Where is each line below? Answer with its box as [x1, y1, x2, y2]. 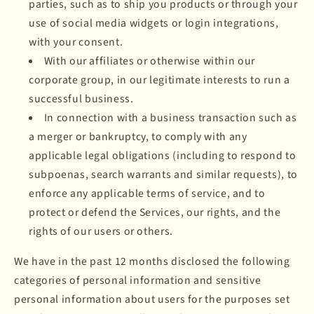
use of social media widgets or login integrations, [29, 15, 279, 32]
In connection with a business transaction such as [43, 110, 297, 126]
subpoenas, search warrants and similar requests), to [29, 167, 298, 183]
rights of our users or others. [29, 224, 173, 240]
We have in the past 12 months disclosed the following [14, 254, 290, 270]
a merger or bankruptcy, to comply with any [29, 129, 247, 145]
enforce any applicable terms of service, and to [29, 186, 266, 202]
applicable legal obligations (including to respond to [29, 148, 296, 164]
